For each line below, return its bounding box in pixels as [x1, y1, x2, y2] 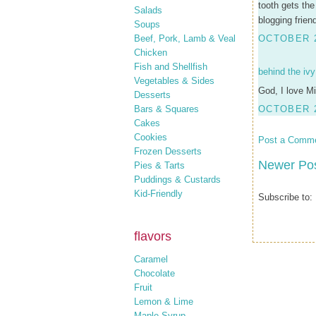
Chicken [134, 47, 167, 58]
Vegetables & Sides [134, 75, 214, 86]
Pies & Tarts [134, 159, 185, 171]
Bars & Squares [134, 103, 199, 114]
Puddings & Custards [134, 174, 221, 185]
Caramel [134, 254, 168, 265]
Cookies [134, 131, 167, 142]
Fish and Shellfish [134, 61, 207, 72]
